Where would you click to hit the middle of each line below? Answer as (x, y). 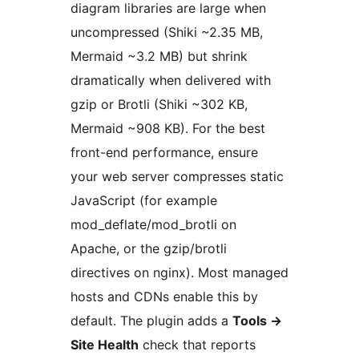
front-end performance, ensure (164, 153)
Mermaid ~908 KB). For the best (168, 129)
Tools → (257, 321)
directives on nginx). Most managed (179, 273)
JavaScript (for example (144, 201)
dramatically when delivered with (171, 81)
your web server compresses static (177, 177)
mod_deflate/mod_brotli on (153, 225)
